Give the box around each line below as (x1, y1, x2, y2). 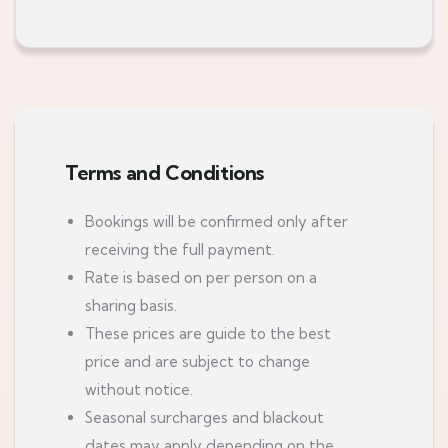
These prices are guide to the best (85, 324, 331, 343)
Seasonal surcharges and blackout (85, 408, 324, 427)
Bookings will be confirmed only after (85, 212, 348, 231)
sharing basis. (85, 296, 177, 315)
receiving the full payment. (85, 240, 275, 259)
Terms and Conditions (65, 160, 264, 185)
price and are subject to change (85, 352, 310, 371)
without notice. (85, 380, 193, 399)
